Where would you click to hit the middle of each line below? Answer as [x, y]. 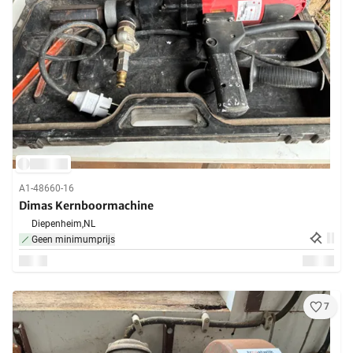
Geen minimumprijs [73, 240]
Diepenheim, [58, 224]
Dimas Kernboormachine [86, 206]
